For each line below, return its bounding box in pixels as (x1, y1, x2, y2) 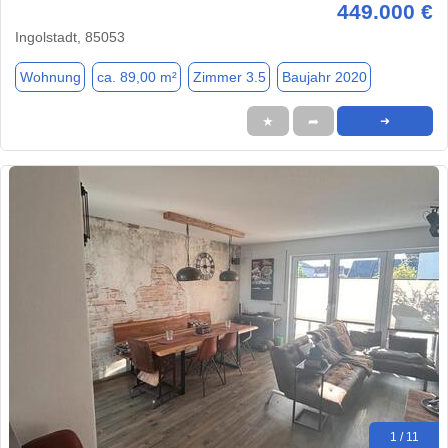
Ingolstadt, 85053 (15, 29, 125, 46)
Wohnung (19, 68, 81, 85)
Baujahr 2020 (281, 68, 367, 85)
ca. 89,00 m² (96, 68, 177, 85)
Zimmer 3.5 (192, 68, 266, 85)
